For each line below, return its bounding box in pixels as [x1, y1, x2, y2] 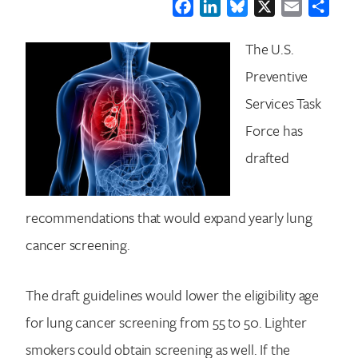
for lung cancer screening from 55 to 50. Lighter [26, 311, 307, 332]
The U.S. [245, 38, 294, 59]
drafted [245, 146, 289, 168]
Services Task [245, 92, 321, 113]
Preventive [245, 65, 308, 86]
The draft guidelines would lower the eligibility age [26, 284, 320, 305]
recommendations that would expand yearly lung [26, 206, 312, 228]
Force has [245, 119, 303, 141]
